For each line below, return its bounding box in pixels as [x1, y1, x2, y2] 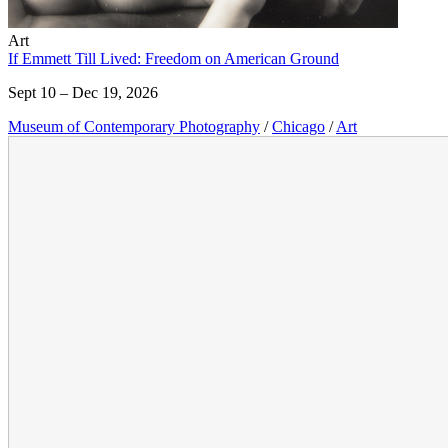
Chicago [272, 117, 325, 135]
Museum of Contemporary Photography [8, 117, 260, 135]
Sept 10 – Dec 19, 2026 [8, 83, 158, 101]
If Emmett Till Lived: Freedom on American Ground [8, 49, 339, 67]
